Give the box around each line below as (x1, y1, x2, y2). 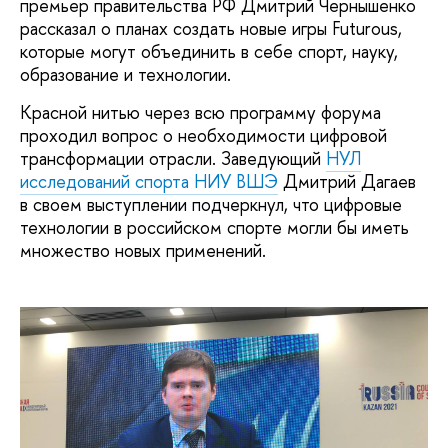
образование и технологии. (20, 62, 231, 88)
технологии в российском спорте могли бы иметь (20, 214, 409, 240)
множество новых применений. (20, 237, 266, 263)
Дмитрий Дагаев (278, 168, 416, 194)
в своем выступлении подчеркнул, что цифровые (20, 191, 402, 217)
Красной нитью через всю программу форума (20, 99, 381, 125)
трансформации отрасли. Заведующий (20, 145, 326, 171)
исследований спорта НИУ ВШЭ (20, 168, 278, 194)
